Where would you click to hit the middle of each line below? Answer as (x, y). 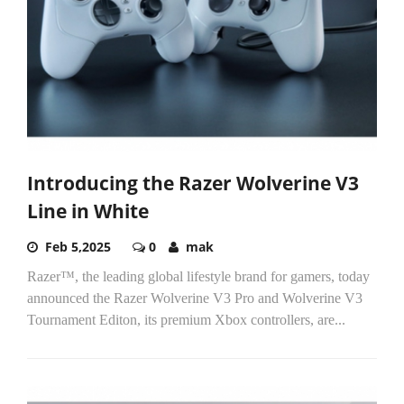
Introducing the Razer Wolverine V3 (193, 184)
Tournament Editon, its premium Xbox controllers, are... (186, 320)
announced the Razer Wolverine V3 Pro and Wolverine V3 (195, 298)
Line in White (88, 211)
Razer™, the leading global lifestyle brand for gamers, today (198, 277)
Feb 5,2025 (78, 247)
